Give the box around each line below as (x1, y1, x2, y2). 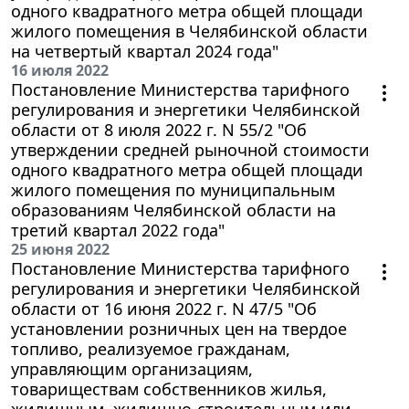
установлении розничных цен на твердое (11, 317, 347, 340)
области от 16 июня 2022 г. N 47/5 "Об (11, 297, 317, 320)
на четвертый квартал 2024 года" (11, 39, 278, 62)
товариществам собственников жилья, (11, 377, 327, 400)
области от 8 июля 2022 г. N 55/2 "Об (11, 118, 307, 141)
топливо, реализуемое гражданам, (11, 337, 290, 360)
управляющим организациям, (11, 357, 253, 380)
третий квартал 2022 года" (11, 218, 225, 241)
